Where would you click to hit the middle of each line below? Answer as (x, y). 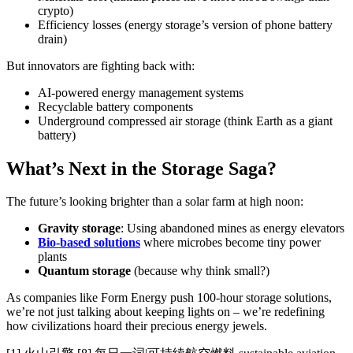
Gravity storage (79, 229)
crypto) (56, 10)
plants (52, 257)
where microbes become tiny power (230, 243)
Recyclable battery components (115, 106)
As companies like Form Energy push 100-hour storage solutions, (169, 298)
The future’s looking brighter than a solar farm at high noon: (155, 202)
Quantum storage (84, 271)
